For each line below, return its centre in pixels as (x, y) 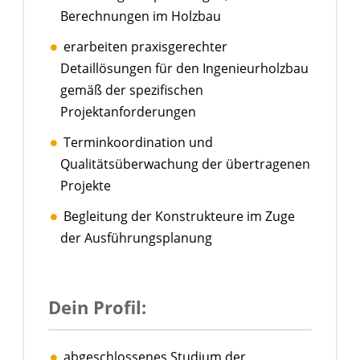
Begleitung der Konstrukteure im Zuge (179, 217)
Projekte (86, 186)
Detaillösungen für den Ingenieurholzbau (184, 69)
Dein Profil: (97, 307)
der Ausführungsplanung (136, 238)
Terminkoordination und (138, 143)
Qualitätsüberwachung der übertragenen (185, 164)
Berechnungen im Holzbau (141, 16)
